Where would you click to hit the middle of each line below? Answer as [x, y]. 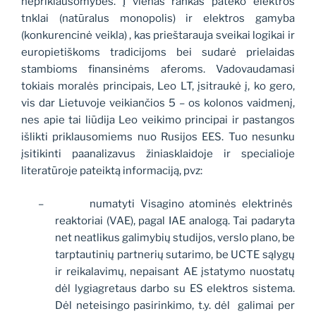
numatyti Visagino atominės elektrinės [192, 203]
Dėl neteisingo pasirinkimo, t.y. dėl [143, 305]
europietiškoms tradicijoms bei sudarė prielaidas [158, 53]
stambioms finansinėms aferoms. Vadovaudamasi [158, 69]
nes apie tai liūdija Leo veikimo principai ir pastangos [158, 120]
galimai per [267, 305]
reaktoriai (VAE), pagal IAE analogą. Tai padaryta [175, 220]
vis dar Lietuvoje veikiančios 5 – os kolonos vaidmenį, [158, 103]
